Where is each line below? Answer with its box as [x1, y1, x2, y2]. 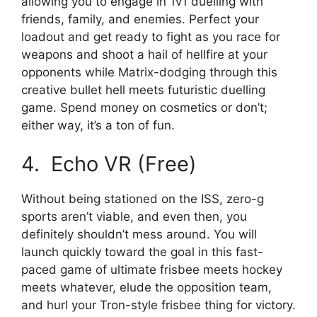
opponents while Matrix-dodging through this [21, 64, 277, 79]
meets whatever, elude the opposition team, [21, 280, 272, 295]
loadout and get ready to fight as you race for [21, 29, 280, 44]
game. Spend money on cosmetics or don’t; [21, 100, 267, 115]
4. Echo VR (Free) [21, 151, 197, 177]
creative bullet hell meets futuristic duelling [21, 82, 265, 97]
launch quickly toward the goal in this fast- [21, 245, 263, 260]
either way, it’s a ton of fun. [21, 117, 175, 132]
